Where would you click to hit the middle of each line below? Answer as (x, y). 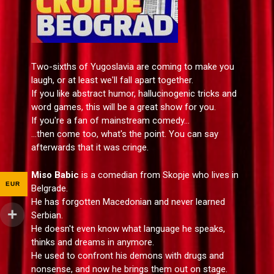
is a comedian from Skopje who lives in (158, 175)
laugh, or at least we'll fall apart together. (112, 80)
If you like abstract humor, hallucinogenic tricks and (134, 94)
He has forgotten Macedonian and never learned (128, 202)
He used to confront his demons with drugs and (127, 255)
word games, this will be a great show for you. (123, 107)
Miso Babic (55, 175)
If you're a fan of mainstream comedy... (110, 121)
